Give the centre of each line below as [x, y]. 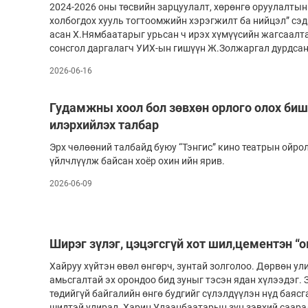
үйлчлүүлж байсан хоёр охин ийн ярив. [138, 161]
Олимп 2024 [256, 19]
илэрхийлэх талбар [104, 125]
